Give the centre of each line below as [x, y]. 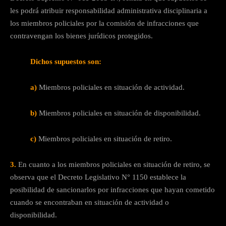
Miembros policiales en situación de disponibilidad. [120, 113]
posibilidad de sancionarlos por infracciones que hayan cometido [112, 190]
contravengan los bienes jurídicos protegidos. [81, 36]
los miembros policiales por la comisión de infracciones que [104, 23]
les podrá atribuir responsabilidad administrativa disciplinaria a [109, 11]
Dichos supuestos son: [66, 62]
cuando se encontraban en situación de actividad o [90, 203]
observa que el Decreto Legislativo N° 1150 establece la [98, 177]
